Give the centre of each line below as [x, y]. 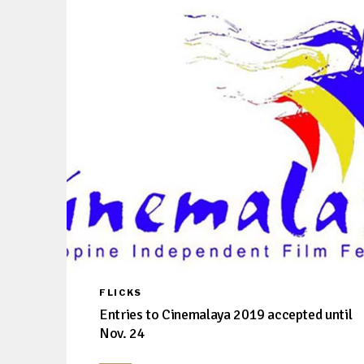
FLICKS [121, 292]
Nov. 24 [122, 333]
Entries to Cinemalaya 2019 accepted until [226, 314]
